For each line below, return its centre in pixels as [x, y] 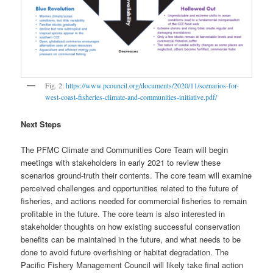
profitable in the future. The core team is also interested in [123, 214]
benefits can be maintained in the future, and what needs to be [131, 239]
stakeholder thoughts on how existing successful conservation [131, 227]
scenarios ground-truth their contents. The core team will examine [136, 175]
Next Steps [41, 124]
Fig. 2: [56, 85]
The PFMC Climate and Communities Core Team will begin [125, 150]
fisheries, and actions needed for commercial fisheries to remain [134, 201]
